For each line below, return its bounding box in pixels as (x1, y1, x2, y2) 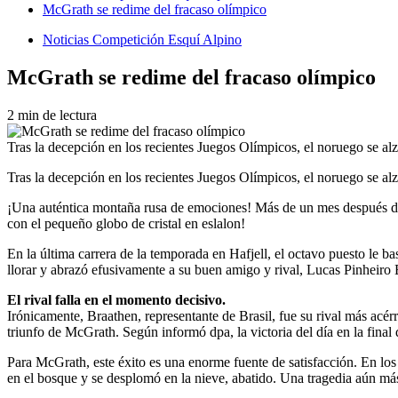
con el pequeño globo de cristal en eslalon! (7, 215, 245, 231)
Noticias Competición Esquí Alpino (43, 32, 242, 47)
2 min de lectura (7, 107, 97, 123)
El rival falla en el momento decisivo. (7, 291, 226, 307)
